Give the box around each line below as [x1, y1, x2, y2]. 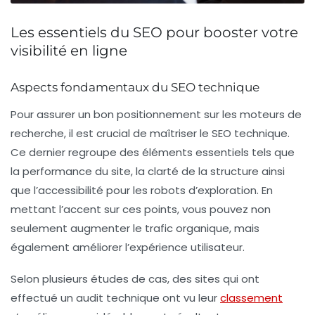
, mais [229, 221, 259, 236]
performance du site [22, 164, 131, 179]
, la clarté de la [131, 164, 210, 179]
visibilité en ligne [11, 42, 127, 60]
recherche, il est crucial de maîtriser [11, 126, 200, 141]
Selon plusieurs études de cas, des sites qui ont [11, 271, 259, 287]
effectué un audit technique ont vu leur [11, 290, 220, 306]
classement [220, 290, 283, 306]
